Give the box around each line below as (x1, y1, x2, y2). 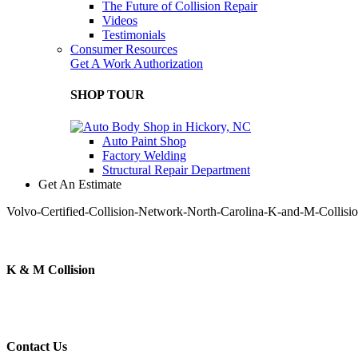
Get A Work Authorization (70, 57, 203, 70)
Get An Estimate (38, 177, 121, 191)
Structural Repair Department (102, 162, 250, 177)
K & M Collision (6, 262, 95, 276)
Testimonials (102, 28, 165, 42)
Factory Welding (102, 148, 186, 162)
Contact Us (6, 340, 67, 354)
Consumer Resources (70, 42, 177, 56)
